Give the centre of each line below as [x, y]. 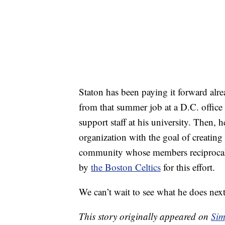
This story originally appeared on [145, 216]
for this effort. [188, 167]
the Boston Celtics [126, 167]
